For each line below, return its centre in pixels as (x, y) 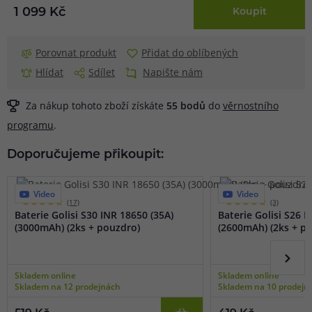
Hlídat (49, 72)
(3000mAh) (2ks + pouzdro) (77, 227)
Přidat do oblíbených (190, 53)
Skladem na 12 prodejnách (68, 286)
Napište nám (173, 72)
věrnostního (251, 106)
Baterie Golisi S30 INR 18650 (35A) (94, 214)
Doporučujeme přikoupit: (85, 155)
